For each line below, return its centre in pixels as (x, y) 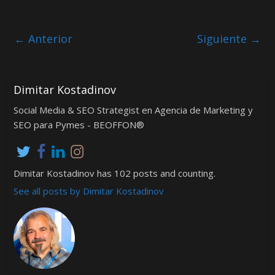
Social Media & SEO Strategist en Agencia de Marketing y (133, 110)
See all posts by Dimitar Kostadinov (88, 191)
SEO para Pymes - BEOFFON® (79, 124)
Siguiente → (229, 39)
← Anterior (44, 39)
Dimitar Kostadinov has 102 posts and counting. (114, 173)
